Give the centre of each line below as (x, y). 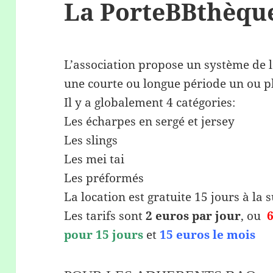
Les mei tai (94, 159)
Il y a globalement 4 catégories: (150, 103)
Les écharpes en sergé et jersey (150, 122)
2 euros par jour (193, 216)
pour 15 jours (104, 235)
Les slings (91, 140)
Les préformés (104, 178)
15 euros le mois (208, 235)
